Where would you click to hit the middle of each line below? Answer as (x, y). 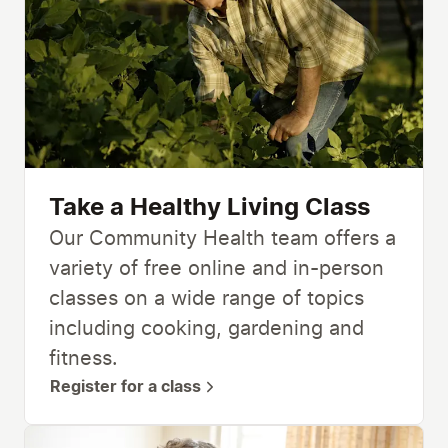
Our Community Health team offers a (222, 238)
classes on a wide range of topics (206, 298)
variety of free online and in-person (216, 268)
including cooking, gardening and (206, 328)
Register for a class (125, 386)
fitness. (83, 358)
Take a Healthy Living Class (209, 207)
